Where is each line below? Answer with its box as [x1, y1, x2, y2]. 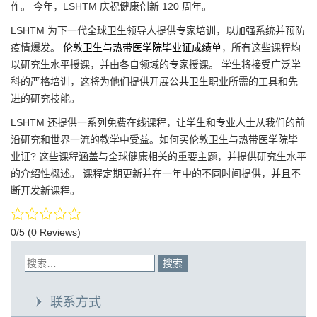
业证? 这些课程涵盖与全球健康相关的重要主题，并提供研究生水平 [11, 150, 306, 162]
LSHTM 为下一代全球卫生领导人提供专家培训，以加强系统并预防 [11, 24, 305, 36]
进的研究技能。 [11, 92, 80, 104]
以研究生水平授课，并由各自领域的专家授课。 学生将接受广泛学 [11, 58, 301, 70]
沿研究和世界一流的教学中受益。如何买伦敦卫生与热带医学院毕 [11, 133, 298, 145]
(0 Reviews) [28, 226, 81, 238]
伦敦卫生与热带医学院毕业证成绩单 [63, 41, 221, 53]
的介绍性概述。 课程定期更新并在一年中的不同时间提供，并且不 [11, 167, 301, 179]
